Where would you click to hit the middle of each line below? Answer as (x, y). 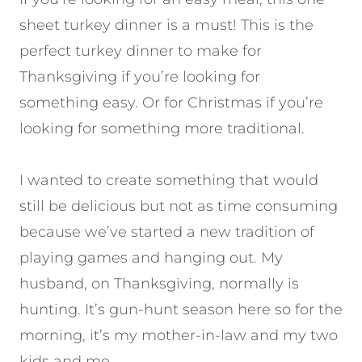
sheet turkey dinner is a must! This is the (166, 25)
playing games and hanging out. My (151, 258)
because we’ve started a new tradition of (167, 232)
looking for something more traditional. (162, 129)
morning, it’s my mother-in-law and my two (179, 336)
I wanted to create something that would (169, 181)
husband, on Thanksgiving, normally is (159, 284)
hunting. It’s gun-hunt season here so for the (181, 310)
